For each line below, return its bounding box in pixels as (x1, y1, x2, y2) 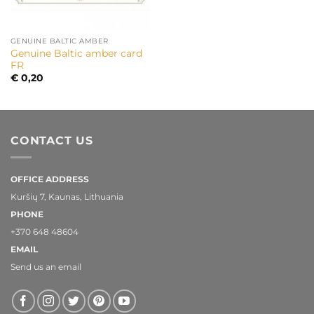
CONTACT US (11, 133, 93, 147)
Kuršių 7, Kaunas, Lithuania (11, 191, 123, 203)
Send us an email (11, 261, 81, 273)
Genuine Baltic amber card (10, 47, 142, 59)
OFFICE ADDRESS (11, 174, 89, 185)
